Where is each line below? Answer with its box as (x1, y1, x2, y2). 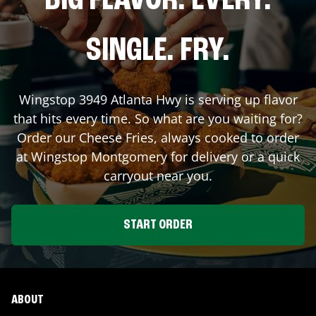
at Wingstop (16, 147, 91, 165)
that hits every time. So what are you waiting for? (13, 109, 303, 127)
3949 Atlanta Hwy (78, 90, 181, 108)
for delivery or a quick (167, 147, 300, 165)
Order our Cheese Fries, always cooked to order (17, 128, 299, 146)
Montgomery (91, 147, 167, 165)
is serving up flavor (181, 90, 298, 108)
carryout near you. (104, 166, 212, 184)
